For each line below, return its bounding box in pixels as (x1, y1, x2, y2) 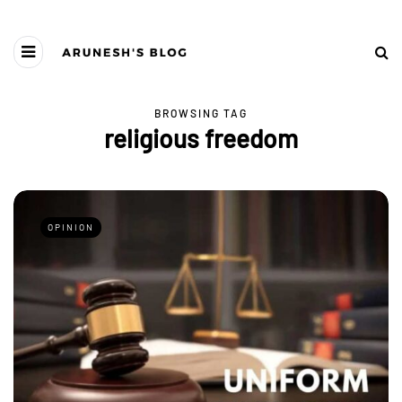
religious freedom (104, 123, 298, 153)
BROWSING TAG (154, 107, 248, 119)
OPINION (48, 222, 94, 232)
